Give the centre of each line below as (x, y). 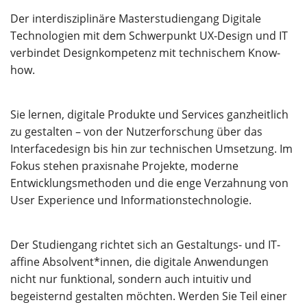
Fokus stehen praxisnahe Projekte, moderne (124, 166)
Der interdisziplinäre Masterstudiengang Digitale (136, 19)
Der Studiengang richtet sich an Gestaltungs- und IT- (145, 245)
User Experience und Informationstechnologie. (131, 200)
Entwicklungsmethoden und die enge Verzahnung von (149, 183)
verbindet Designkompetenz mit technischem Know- (145, 53)
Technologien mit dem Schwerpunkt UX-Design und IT (149, 36)
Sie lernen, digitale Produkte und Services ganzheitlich (149, 114)
